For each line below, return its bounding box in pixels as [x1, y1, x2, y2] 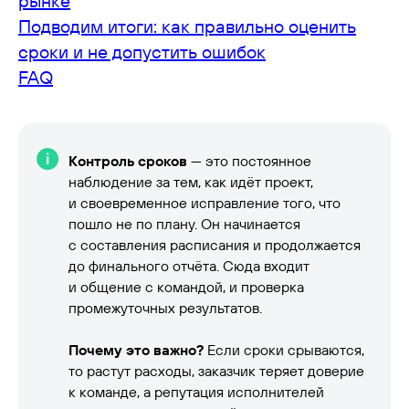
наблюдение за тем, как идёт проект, [68, 172, 313, 191]
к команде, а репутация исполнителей [68, 382, 324, 401]
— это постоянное [187, 151, 311, 170]
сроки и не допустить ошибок [18, 39, 266, 63]
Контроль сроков [68, 151, 187, 170]
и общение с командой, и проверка [68, 277, 304, 296]
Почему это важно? [68, 340, 204, 359]
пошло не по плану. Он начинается [68, 214, 300, 233]
